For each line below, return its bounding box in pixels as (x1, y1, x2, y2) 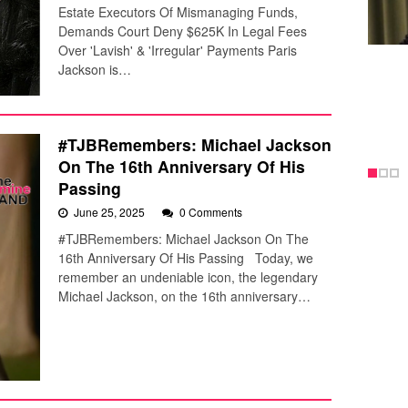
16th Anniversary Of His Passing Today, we (58, 248, 313, 267)
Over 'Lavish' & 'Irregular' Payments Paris (58, 40, 297, 59)
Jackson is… (58, 59, 131, 78)
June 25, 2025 (74, 203, 148, 219)
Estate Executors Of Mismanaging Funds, (58, 2, 298, 21)
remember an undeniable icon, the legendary (58, 267, 318, 286)
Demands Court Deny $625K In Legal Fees (58, 21, 307, 40)
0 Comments (179, 203, 242, 219)
